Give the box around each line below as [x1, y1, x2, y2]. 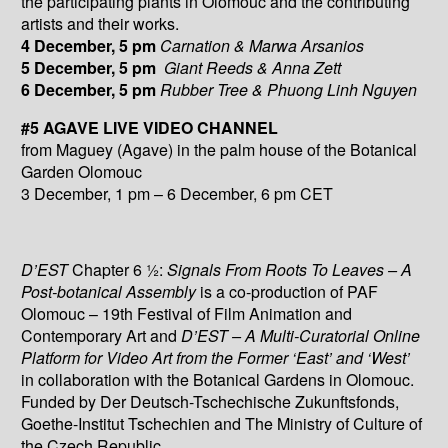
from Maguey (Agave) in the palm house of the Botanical [21, 137, 418, 161]
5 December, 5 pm [21, 55, 165, 79]
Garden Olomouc [21, 159, 143, 183]
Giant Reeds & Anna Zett [164, 55, 342, 79]
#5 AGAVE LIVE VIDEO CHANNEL [21, 115, 279, 139]
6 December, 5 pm [21, 77, 161, 101]
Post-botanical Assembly [21, 279, 197, 303]
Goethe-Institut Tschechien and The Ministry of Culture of [21, 411, 423, 435]
